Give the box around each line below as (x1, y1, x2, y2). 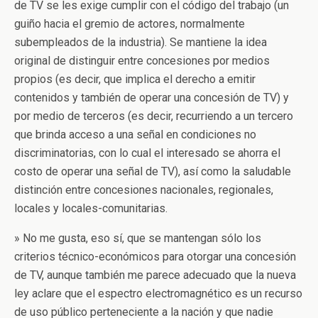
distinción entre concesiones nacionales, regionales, (14, 183, 273, 197)
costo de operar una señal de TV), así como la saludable (14, 165, 291, 178)
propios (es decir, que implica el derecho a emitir (14, 72, 256, 86)
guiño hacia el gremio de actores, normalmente (14, 17, 245, 31)
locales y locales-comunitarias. (14, 202, 168, 215)
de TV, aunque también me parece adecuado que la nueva (14, 268, 296, 282)
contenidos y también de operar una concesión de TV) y (14, 91, 289, 104)
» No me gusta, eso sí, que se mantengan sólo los (14, 231, 261, 245)
